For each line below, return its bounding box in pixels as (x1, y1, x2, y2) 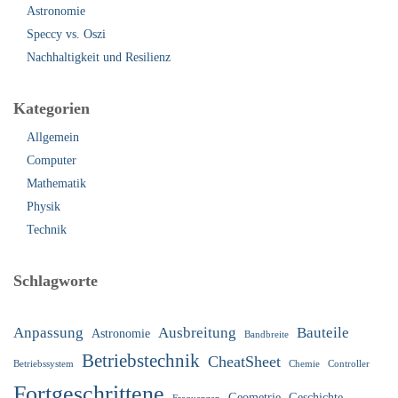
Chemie (289, 358, 320, 369)
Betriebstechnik (82, 349, 200, 371)
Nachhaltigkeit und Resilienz (27, 50, 171, 64)
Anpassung (13, 323, 84, 341)
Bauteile (297, 323, 349, 341)
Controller (328, 358, 370, 369)
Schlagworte (13, 271, 98, 290)
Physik (27, 199, 60, 213)
